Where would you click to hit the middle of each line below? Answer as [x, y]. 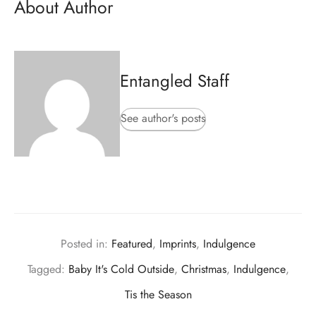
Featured [132, 243]
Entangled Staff [175, 81]
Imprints [178, 243]
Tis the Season [158, 295]
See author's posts [163, 119]
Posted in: [86, 243]
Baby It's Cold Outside [121, 269]
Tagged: [48, 269]
